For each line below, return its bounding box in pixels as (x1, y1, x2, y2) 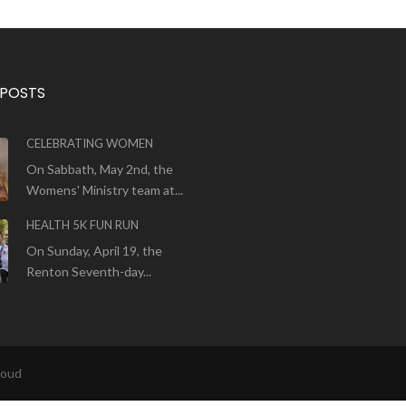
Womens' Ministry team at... (26, 182, 183, 198)
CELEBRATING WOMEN (26, 136, 153, 151)
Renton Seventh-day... (26, 264, 151, 280)
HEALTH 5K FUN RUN (26, 217, 139, 233)
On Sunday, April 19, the (26, 243, 162, 259)
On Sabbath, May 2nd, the (26, 161, 173, 178)
